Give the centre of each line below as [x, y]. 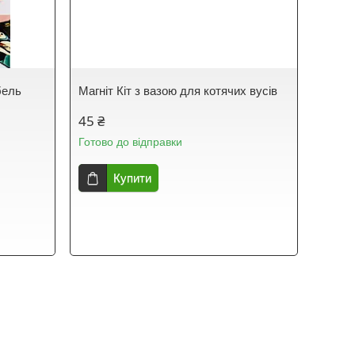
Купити [133, 178]
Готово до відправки [131, 142]
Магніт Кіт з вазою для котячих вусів [178, 91]
